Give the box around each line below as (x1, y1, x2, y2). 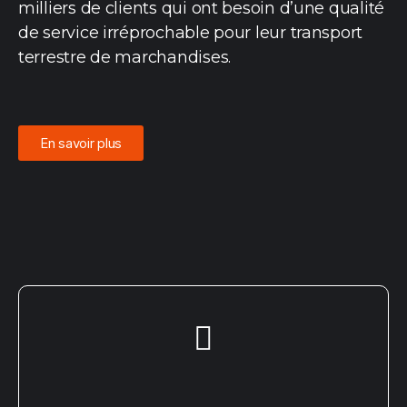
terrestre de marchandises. (18, 47, 231, 67)
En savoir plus (40, 134, 123, 152)
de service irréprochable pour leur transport (18, 23, 363, 43)
